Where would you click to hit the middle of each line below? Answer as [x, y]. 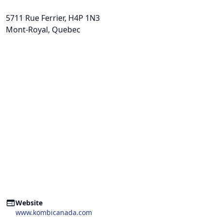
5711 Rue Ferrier [35, 18]
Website [29, 203]
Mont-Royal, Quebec [43, 30]
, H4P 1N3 [82, 18]
